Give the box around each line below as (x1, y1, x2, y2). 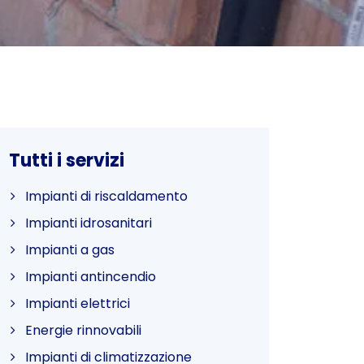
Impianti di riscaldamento (25, 187, 188, 206)
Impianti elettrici (25, 294, 130, 313)
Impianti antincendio (25, 267, 156, 286)
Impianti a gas (25, 240, 115, 259)
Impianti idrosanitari (25, 214, 152, 232)
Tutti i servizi (9, 148, 124, 173)
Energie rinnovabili (25, 321, 141, 340)
